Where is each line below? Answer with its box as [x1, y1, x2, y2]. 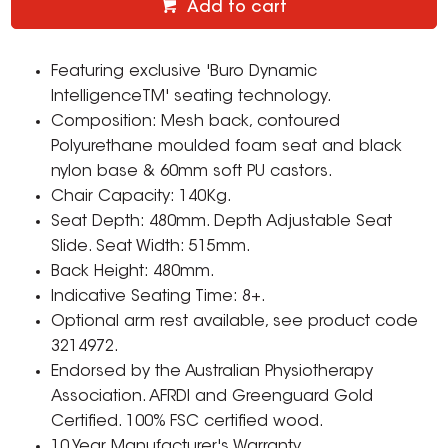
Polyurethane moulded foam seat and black [51, 139, 403, 156]
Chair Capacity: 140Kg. [51, 189, 233, 206]
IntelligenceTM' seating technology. [51, 89, 333, 106]
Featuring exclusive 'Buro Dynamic [51, 64, 318, 81]
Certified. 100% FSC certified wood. [51, 414, 325, 431]
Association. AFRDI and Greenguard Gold [51, 389, 374, 406]
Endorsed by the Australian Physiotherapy [51, 364, 374, 381]
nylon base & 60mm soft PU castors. [51, 164, 334, 181]
